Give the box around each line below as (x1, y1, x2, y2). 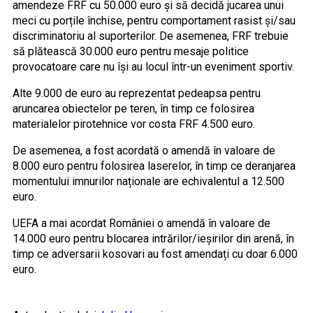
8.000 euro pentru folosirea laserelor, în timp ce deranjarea (12, 159, 296, 173)
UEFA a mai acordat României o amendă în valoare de (12, 216, 270, 230)
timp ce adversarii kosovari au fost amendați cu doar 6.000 (12, 247, 298, 261)
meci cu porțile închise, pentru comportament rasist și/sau (12, 13, 296, 27)
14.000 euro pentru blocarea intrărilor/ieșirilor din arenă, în (12, 231, 294, 245)
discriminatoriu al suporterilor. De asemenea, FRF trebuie (12, 29, 289, 43)
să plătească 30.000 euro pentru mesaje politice (12, 44, 249, 58)
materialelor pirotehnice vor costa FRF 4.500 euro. (12, 117, 258, 131)
